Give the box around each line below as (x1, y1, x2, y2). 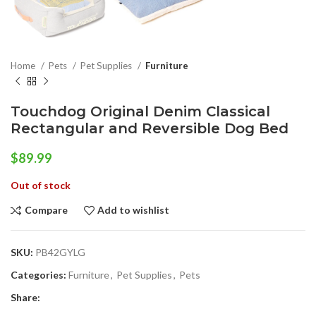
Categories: (11, 268, 66, 281)
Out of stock (11, 178, 71, 191)
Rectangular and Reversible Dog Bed (11, 119, 288, 137)
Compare (24, 204, 68, 217)
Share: (11, 291, 40, 303)
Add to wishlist (97, 204, 170, 217)
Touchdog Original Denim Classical (11, 102, 270, 120)
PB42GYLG (35, 245, 85, 258)
